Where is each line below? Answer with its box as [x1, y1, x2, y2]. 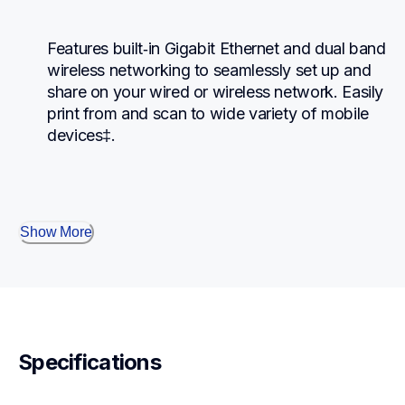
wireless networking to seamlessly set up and [47, 61, 372, 80]
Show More [20, 224, 92, 240]
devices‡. [47, 126, 116, 146]
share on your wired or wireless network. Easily [47, 82, 384, 102]
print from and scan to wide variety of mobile [47, 104, 369, 124]
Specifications [18, 349, 161, 376]
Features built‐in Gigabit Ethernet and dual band [47, 39, 386, 59]
